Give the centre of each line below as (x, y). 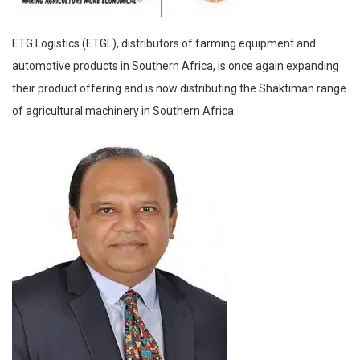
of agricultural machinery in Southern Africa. (124, 110)
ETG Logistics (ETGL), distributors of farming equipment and (164, 43)
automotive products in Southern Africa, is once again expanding (176, 65)
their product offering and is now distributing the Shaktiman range (179, 88)
